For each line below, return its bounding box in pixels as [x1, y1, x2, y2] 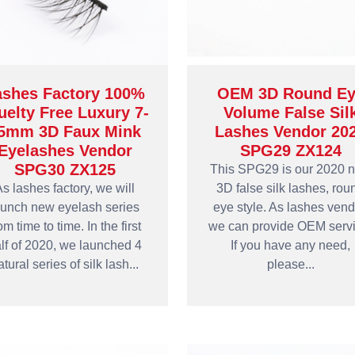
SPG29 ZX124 [239, 142, 342, 159]
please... [266, 258, 315, 271]
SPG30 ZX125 [13, 161, 116, 178]
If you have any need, [231, 239, 350, 252]
